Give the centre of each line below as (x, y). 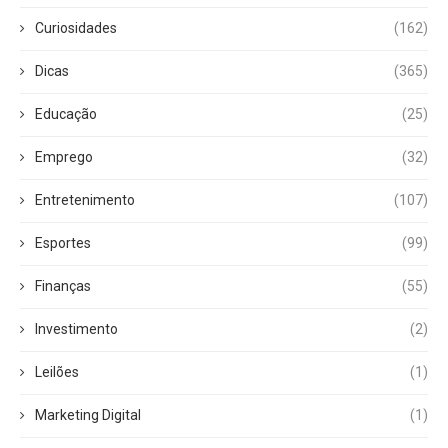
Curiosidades (76, 27)
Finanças (63, 285)
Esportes (63, 242)
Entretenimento (85, 199)
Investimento (76, 328)
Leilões (57, 371)
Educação (66, 113)
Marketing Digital (88, 414)
